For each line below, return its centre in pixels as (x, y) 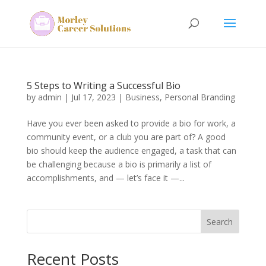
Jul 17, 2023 (93, 97)
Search (220, 221)
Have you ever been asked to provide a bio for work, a (131, 123)
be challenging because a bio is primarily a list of (119, 164)
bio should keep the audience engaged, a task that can (131, 151)
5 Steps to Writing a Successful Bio (103, 85)
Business (142, 97)
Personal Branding (199, 97)
